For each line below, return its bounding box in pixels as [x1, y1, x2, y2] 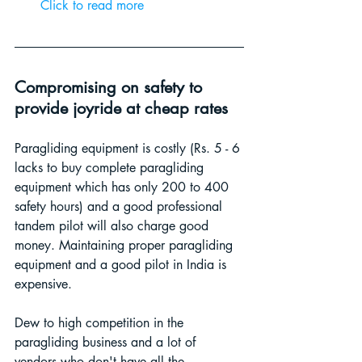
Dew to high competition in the [15, 314, 187, 331]
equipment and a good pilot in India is [15, 255, 230, 273]
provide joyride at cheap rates [15, 97, 228, 119]
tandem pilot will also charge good [15, 217, 213, 234]
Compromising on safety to [15, 76, 207, 98]
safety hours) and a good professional [15, 197, 226, 215]
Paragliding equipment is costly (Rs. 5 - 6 [15, 139, 244, 157]
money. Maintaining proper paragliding [15, 236, 237, 254]
